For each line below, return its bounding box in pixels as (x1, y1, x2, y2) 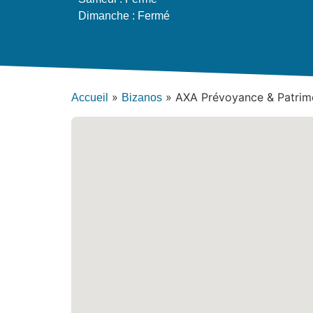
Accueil (71, 92, 108, 104)
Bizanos (122, 92, 162, 104)
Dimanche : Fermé (78, 9, 170, 22)
